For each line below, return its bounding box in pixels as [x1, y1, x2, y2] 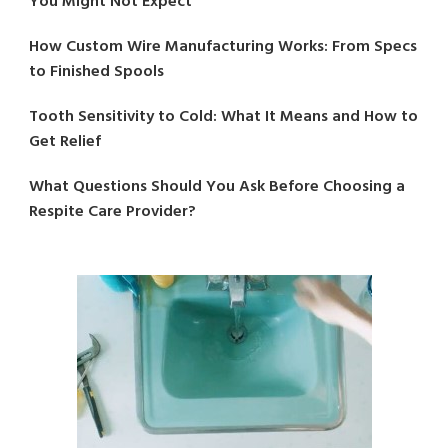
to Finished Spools [29, 59, 164, 86]
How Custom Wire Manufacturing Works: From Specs [29, 34, 417, 61]
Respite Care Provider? [29, 199, 196, 226]
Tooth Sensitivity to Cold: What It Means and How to [29, 104, 418, 131]
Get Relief [29, 129, 101, 156]
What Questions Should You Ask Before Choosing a [29, 174, 405, 201]
